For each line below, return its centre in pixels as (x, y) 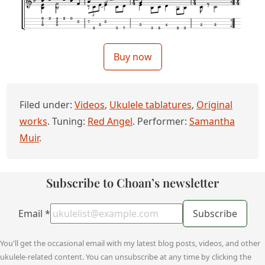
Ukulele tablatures (151, 104)
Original (214, 104)
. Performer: (161, 121)
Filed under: (47, 104)
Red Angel (110, 121)
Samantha (212, 121)
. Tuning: (67, 121)
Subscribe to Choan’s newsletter (132, 182)
